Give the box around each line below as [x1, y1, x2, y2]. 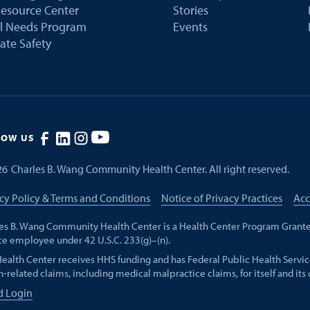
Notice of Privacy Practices [161, 190, 282, 205]
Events [172, 18, 208, 35]
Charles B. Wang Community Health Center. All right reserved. [11, 162, 290, 176]
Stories [172, 1, 208, 18]
